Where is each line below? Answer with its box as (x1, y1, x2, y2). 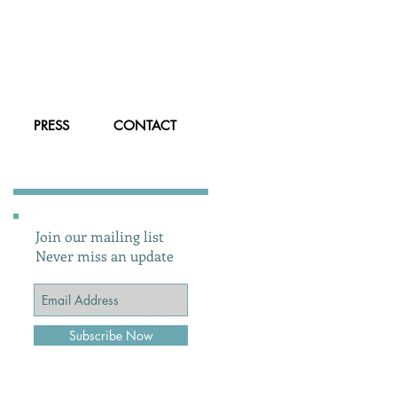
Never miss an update (35, 246, 174, 265)
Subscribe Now (68, 327, 153, 344)
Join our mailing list (35, 227, 164, 245)
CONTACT (113, 117, 176, 134)
